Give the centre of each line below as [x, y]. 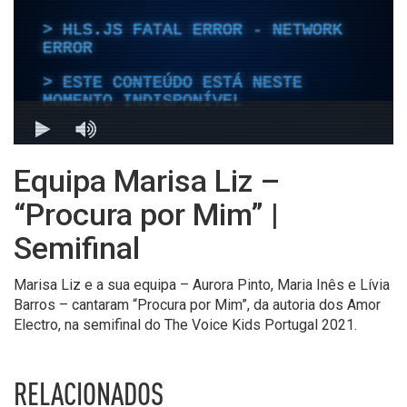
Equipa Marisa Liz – [147, 181]
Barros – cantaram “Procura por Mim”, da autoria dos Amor [197, 305]
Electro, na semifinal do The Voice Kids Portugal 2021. [185, 325]
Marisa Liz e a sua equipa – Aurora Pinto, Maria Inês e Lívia [202, 285]
